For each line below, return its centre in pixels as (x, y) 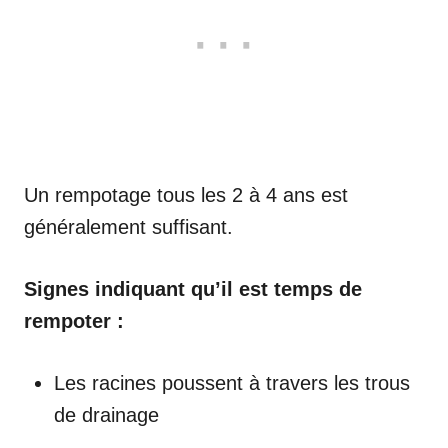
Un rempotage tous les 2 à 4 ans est (186, 194)
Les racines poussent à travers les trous (232, 382)
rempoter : (74, 320)
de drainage (106, 414)
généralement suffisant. (128, 226)
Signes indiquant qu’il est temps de (193, 288)
